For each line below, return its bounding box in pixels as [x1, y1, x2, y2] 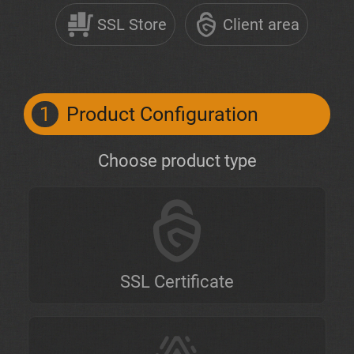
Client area [223, 15, 299, 34]
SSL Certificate [120, 272, 234, 292]
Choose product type [97, 151, 257, 171]
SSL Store [97, 15, 167, 34]
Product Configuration [66, 103, 258, 126]
